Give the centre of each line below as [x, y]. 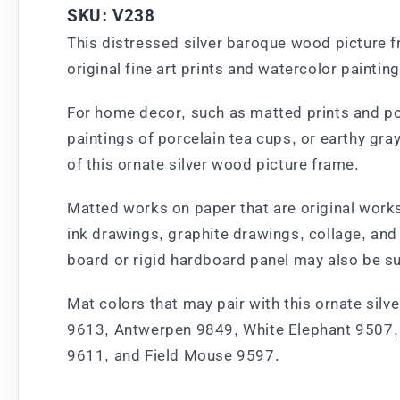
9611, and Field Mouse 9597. [174, 355]
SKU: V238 [111, 15]
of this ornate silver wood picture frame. [213, 164]
